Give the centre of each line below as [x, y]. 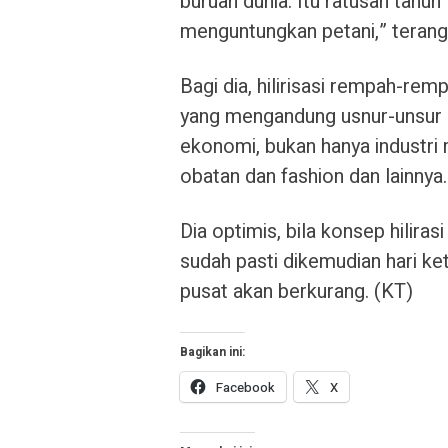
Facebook [245, 387]
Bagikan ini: [212, 352]
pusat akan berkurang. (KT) [296, 291]
